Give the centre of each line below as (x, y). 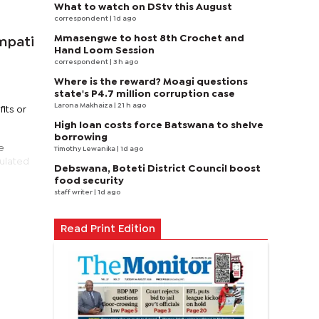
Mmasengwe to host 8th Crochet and (149, 38)
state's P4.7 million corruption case (145, 94)
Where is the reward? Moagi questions (151, 82)
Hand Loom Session (104, 51)
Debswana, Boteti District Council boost (157, 169)
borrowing (81, 137)
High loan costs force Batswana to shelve (159, 125)
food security (89, 181)
